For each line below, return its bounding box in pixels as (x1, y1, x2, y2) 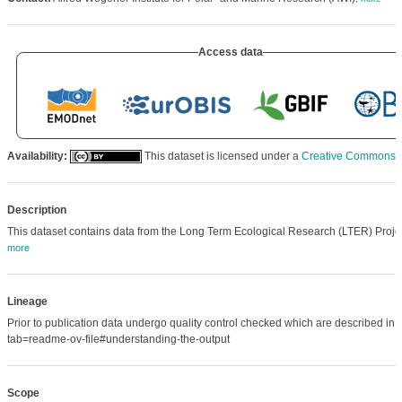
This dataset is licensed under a (141, 150, 301, 162)
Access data (197, 46, 263, 58)
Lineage (6, 295, 48, 308)
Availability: (6, 150, 67, 162)
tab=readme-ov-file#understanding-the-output (6, 333, 230, 345)
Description (6, 204, 66, 216)
